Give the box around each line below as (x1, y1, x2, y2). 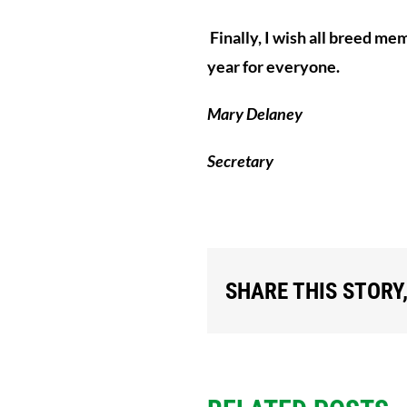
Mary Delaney (206, 104, 303, 124)
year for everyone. (206, 56, 340, 77)
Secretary (206, 151, 273, 172)
